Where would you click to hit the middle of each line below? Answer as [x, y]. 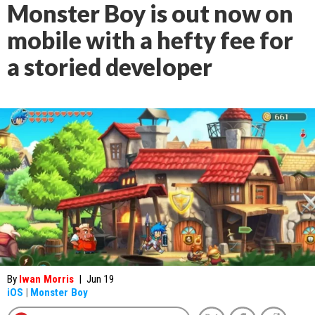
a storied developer [110, 67]
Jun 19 [101, 279]
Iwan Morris [46, 279]
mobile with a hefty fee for [150, 40]
